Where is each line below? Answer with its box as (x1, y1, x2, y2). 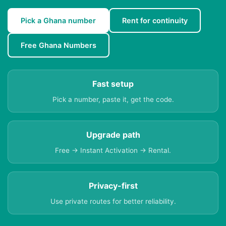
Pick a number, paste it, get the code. (52, 95, 174, 104)
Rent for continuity (122, 16, 188, 25)
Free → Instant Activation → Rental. (55, 146, 171, 155)
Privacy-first (88, 181, 138, 191)
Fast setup (92, 79, 134, 89)
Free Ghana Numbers (21, 41, 96, 50)
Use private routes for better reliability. (50, 197, 176, 206)
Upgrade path (86, 130, 140, 140)
